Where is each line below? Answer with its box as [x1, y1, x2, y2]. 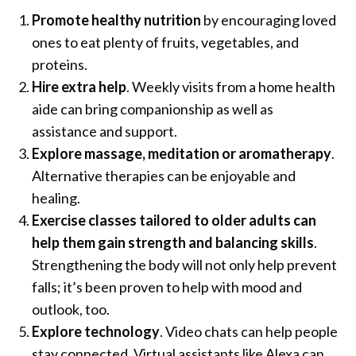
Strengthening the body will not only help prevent [32, 255, 337, 273]
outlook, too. [32, 300, 110, 318]
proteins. [32, 55, 87, 73]
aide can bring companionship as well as [32, 99, 273, 118]
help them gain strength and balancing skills [32, 233, 314, 251]
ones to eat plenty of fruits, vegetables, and [32, 33, 299, 51]
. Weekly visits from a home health [126, 77, 335, 95]
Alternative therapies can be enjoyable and [32, 166, 296, 184]
